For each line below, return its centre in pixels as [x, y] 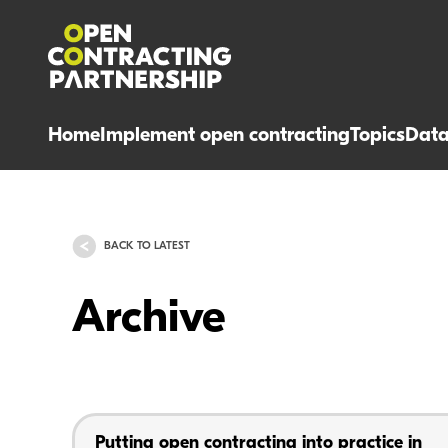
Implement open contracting [225, 136]
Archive [149, 319]
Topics [377, 136]
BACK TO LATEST [147, 247]
